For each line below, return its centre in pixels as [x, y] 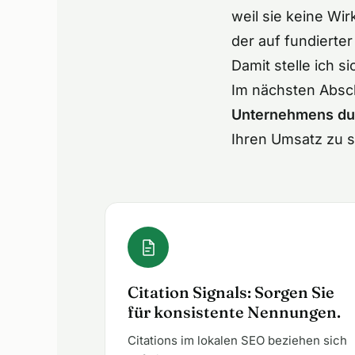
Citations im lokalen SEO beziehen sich [237, 340]
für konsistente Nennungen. [234, 312]
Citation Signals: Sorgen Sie [231, 292]
